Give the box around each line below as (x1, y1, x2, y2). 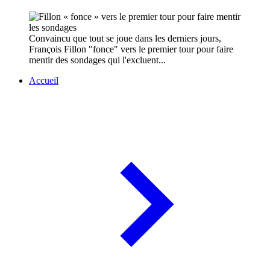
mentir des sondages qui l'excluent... (29, 55, 166, 66)
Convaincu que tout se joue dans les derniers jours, (29, 33, 221, 44)
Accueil (29, 75, 58, 86)
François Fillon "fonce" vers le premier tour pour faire (29, 44, 233, 55)
